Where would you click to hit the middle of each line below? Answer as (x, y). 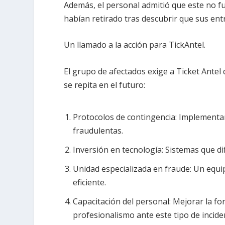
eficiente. (90, 182)
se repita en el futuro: (105, 85)
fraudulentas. (98, 130)
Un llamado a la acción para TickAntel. (135, 45)
